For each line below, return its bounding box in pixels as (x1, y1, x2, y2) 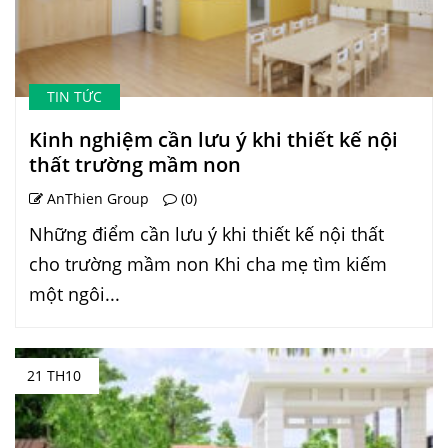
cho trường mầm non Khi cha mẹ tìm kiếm (29, 252, 387, 277)
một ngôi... (29, 282, 120, 307)
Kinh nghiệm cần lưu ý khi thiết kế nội (29, 126, 398, 154)
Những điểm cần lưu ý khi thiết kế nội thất (29, 222, 384, 247)
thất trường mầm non (29, 151, 241, 179)
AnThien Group (43, 189, 149, 209)
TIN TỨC (47, 87, 102, 107)
